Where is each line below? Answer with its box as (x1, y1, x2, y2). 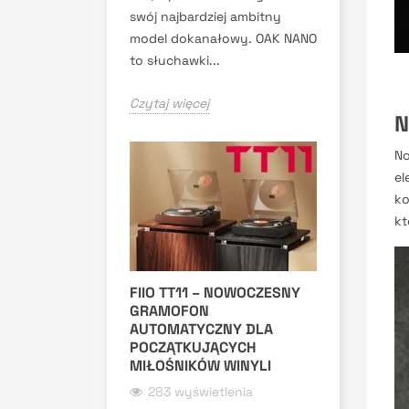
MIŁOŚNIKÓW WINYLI (130, 355, 271, 375)
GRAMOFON (130, 300, 209, 320)
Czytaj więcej (130, 94, 209, 111)
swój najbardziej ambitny (130, 7, 281, 25)
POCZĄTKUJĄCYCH (130, 337, 257, 357)
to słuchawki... (130, 51, 220, 68)
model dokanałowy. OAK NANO (130, 29, 317, 47)
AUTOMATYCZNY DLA (130, 319, 273, 339)
